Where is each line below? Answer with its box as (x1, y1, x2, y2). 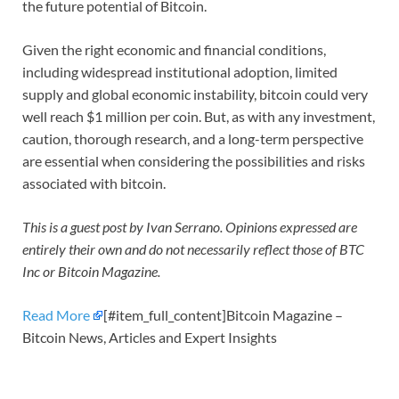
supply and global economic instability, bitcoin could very (22, 85, 368, 103)
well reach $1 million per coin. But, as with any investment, (22, 108, 375, 126)
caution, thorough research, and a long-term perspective (22, 130, 363, 148)
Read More (22, 306, 90, 324)
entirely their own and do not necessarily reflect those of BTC (22, 240, 364, 258)
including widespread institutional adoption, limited (22, 63, 338, 81)
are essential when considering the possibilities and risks (22, 152, 365, 170)
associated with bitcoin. (22, 175, 166, 192)
